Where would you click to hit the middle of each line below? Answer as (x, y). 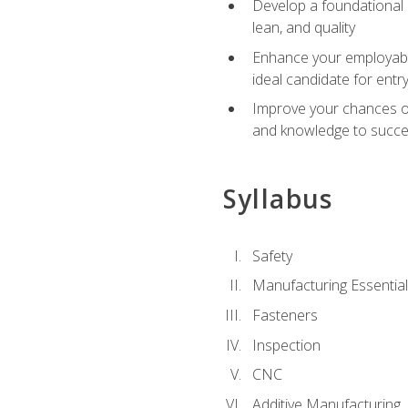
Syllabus (278, 198)
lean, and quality (303, 28)
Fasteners (285, 315)
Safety (272, 255)
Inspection (286, 345)
